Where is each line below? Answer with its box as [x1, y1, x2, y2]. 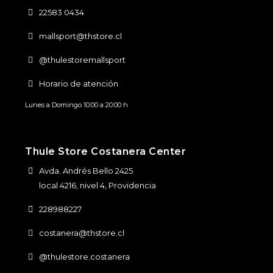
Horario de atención [38, 79, 118, 89]
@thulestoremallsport [38, 55, 126, 65]
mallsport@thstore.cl [38, 31, 122, 41]
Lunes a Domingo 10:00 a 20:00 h [25, 101, 129, 110]
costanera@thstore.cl [38, 228, 124, 238]
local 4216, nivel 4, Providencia [38, 180, 156, 191]
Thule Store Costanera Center [25, 146, 186, 158]
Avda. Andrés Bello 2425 [38, 166, 133, 176]
